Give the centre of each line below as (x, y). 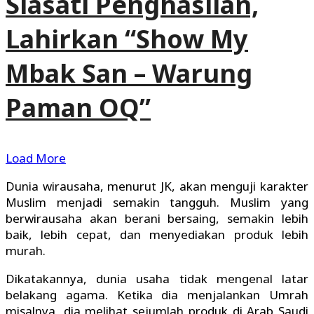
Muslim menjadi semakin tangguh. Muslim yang (157, 203)
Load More (36, 158)
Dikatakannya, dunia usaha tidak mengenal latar (157, 279)
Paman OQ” (78, 108)
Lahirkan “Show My (127, 39)
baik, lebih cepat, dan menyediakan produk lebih (157, 235)
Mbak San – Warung (129, 74)
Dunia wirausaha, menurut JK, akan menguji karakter (157, 186)
